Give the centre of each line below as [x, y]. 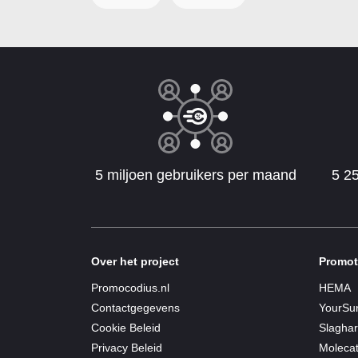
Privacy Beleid [127, 348]
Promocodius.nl [130, 288]
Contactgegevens [135, 308]
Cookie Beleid [126, 328]
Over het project [135, 262]
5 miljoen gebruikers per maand [195, 175]
